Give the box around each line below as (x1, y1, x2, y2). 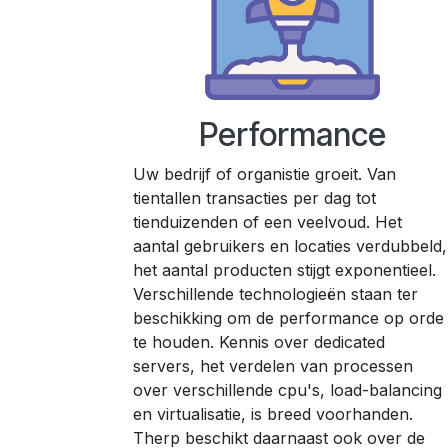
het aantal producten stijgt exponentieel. (133, 260, 436, 281)
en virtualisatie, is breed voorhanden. (133, 404, 413, 425)
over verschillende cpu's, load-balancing (133, 380, 442, 401)
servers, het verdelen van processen (133, 356, 413, 377)
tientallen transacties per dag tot (133, 188, 376, 209)
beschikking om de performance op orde (133, 308, 444, 329)
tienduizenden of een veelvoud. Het (133, 212, 402, 233)
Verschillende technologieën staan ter (133, 284, 418, 305)
